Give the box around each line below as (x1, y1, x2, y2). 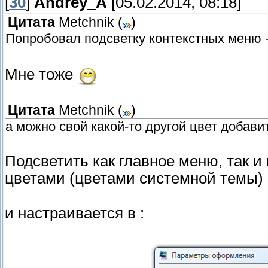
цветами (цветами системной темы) (5, 170, 263, 187)
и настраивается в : (5, 205, 144, 222)
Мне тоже (5, 65, 77, 83)
